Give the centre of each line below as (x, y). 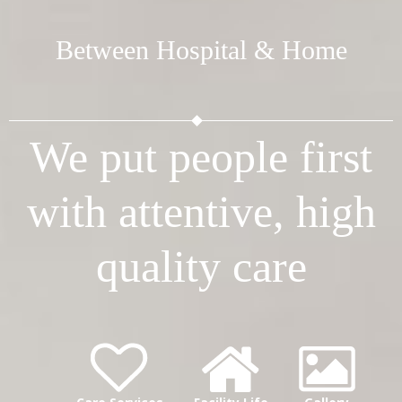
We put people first (201, 157)
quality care (201, 266)
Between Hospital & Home (201, 49)
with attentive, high (201, 211)
